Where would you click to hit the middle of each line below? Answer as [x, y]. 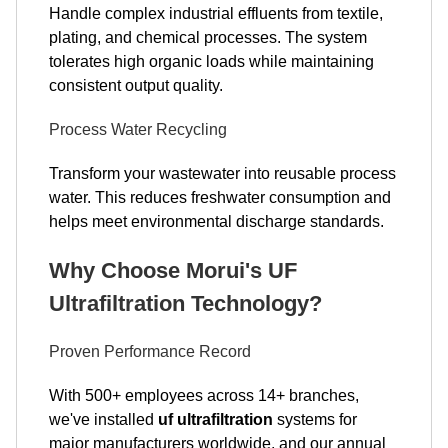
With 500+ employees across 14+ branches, [204, 395]
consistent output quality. [136, 85]
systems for [315, 419]
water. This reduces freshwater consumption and [220, 197]
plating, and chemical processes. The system [208, 37]
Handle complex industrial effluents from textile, [216, 13]
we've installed [103, 419]
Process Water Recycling [138, 129]
